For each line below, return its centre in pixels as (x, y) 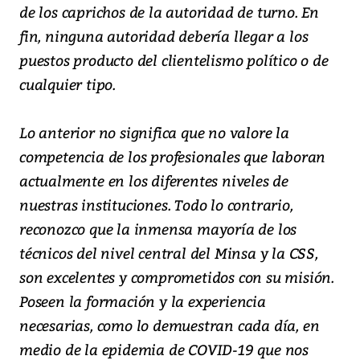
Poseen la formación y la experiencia (143, 301)
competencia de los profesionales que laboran (173, 157)
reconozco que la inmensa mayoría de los (158, 229)
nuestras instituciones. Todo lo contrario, (156, 205)
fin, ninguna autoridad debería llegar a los (164, 36)
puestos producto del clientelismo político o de (174, 60)
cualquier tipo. (68, 84)
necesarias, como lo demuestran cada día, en (170, 325)
